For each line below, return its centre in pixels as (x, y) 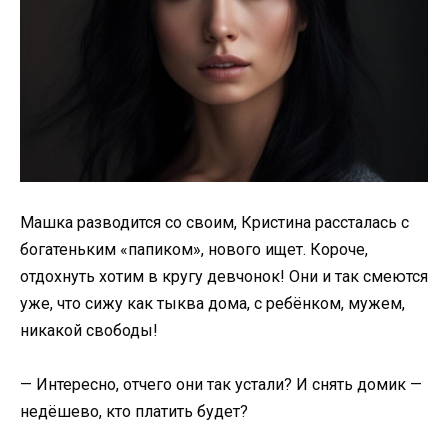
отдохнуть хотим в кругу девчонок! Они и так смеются (224, 277)
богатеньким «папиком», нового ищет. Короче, (194, 250)
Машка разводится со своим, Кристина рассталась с (214, 223)
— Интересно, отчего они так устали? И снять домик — (221, 385)
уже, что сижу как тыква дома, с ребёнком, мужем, (212, 304)
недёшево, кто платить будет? (134, 412)
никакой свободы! (89, 331)
